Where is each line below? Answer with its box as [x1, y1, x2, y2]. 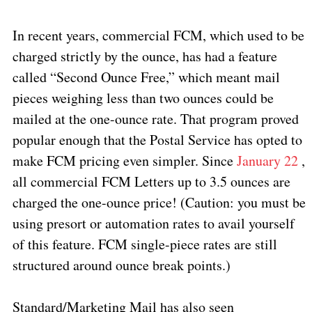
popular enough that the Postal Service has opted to [12, 130, 302, 149]
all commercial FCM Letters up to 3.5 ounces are [12, 171, 290, 191]
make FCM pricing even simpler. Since [12, 150, 233, 170]
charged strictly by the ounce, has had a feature [12, 46, 277, 65]
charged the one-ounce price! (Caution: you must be [12, 192, 306, 212]
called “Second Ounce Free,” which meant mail [12, 67, 280, 86]
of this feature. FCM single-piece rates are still [12, 234, 277, 253]
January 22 [233, 150, 298, 170]
